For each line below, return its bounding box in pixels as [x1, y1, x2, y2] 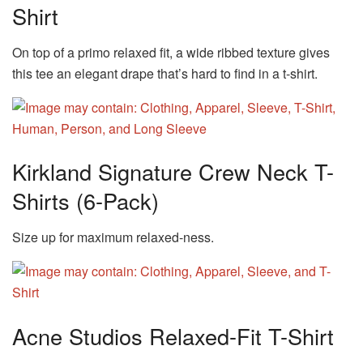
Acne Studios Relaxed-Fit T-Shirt [12, 319, 334, 352]
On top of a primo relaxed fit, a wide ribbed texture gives [12, 42, 330, 62]
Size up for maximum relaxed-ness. [12, 228, 214, 247]
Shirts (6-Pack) [12, 185, 159, 217]
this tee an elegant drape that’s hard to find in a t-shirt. [12, 63, 318, 83]
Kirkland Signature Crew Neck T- [12, 156, 334, 188]
